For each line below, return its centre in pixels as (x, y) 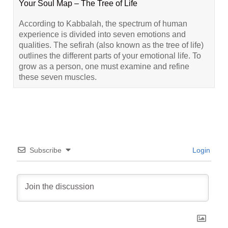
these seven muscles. (58, 77)
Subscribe (46, 150)
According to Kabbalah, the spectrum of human (103, 24)
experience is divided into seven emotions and (103, 35)
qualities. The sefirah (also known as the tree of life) (111, 45)
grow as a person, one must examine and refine (104, 67)
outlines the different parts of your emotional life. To (110, 56)
